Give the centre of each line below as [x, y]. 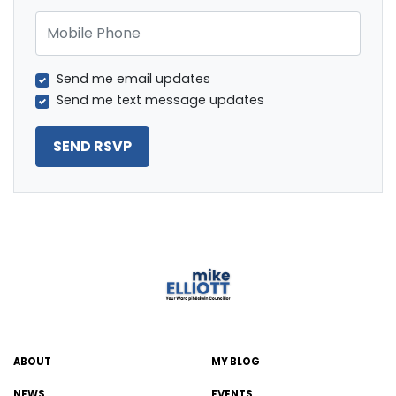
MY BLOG [236, 361]
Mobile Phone [77, 20]
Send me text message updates [160, 100]
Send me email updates [133, 79]
